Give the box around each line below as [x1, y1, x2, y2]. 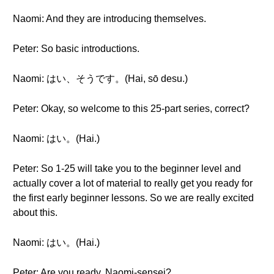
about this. [13, 207, 57, 218]
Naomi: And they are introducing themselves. [13, 13, 206, 24]
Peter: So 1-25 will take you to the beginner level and [13, 163, 241, 174]
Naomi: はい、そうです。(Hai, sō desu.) [13, 73, 188, 84]
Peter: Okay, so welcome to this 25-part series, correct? [13, 103, 250, 114]
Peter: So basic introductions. [13, 43, 139, 54]
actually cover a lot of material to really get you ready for [13, 178, 253, 188]
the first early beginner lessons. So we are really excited [13, 193, 254, 203]
